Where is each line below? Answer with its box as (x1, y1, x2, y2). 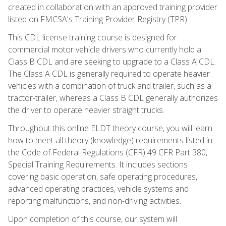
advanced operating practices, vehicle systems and (8, 183, 189, 194)
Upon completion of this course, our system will (8, 213, 177, 224)
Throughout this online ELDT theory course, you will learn (8, 122, 212, 134)
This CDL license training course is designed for (8, 31, 177, 43)
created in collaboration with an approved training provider (8, 1, 217, 13)
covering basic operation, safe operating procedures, (8, 171, 197, 182)
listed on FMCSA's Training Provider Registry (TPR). (8, 13, 189, 25)
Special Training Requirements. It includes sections (8, 158, 188, 170)
